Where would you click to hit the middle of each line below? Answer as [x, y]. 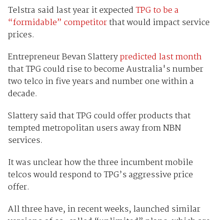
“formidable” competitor [57, 23]
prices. [21, 35]
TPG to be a [157, 10]
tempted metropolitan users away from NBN [94, 128]
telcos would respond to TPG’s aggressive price [100, 175]
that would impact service [158, 23]
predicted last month [161, 57]
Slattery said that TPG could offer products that [99, 116]
